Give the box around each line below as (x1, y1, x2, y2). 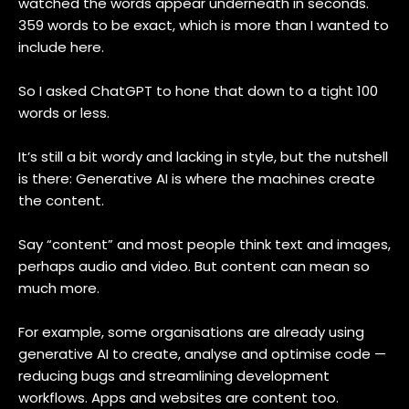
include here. (18, 37, 104, 57)
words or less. (18, 103, 110, 122)
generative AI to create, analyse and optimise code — (18, 344, 386, 363)
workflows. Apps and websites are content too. (18, 388, 342, 407)
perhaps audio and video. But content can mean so (18, 257, 370, 276)
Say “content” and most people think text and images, (18, 235, 391, 254)
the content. (18, 191, 104, 210)
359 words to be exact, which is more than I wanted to (18, 16, 389, 35)
